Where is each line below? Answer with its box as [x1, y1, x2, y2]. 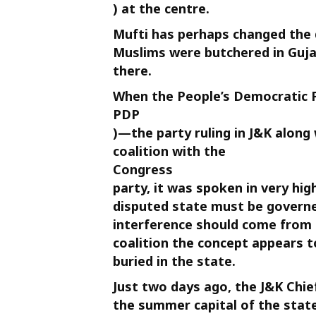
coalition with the [113, 142, 226, 159]
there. [113, 62, 152, 79]
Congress [113, 161, 173, 178]
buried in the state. [113, 253, 236, 269]
